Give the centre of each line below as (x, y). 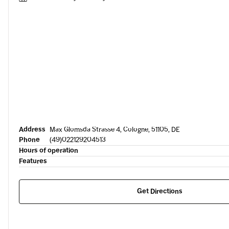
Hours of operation (49, 151)
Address (32, 130)
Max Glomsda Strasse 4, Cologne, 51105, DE (115, 130)
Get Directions (160, 191)
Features (33, 161)
